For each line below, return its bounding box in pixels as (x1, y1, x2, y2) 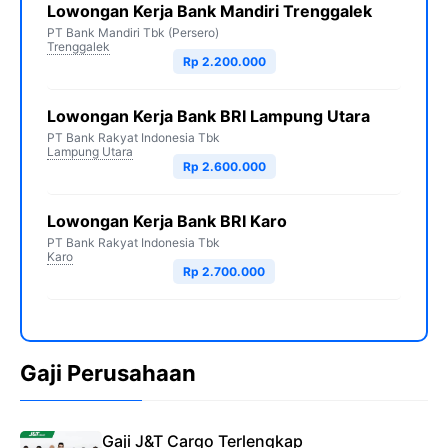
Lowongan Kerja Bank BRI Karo (47, 211, 287, 231)
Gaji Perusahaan (20, 360, 196, 386)
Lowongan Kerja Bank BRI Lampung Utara (47, 106, 370, 126)
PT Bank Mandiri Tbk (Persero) (47, 25, 219, 40)
